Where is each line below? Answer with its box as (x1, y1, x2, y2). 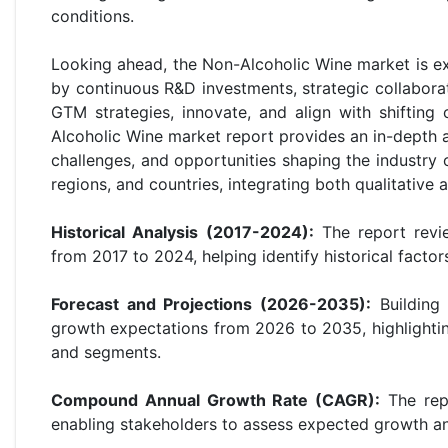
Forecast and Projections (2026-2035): (51, 293, 372, 314)
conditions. (51, 5, 134, 26)
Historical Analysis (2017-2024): (51, 221, 314, 242)
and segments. (51, 341, 161, 362)
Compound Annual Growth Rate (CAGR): (51, 389, 381, 410)
